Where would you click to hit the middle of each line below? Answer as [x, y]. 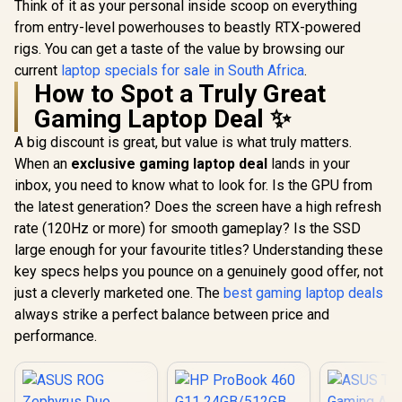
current [38, 70]
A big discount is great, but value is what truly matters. [183, 142]
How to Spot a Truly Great [180, 93]
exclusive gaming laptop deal [169, 163]
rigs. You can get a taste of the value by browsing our [179, 48]
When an [43, 163]
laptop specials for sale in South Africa [183, 70]
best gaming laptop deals [303, 293]
